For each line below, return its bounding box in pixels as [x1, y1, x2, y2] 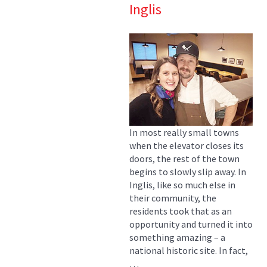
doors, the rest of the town [129, 153, 240, 165]
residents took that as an [129, 205, 232, 218]
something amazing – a [129, 231, 225, 244]
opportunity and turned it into [129, 218, 253, 231]
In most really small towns [129, 126, 239, 139]
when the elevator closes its [129, 139, 244, 152]
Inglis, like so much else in [129, 179, 235, 191]
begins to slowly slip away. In [129, 166, 246, 178]
